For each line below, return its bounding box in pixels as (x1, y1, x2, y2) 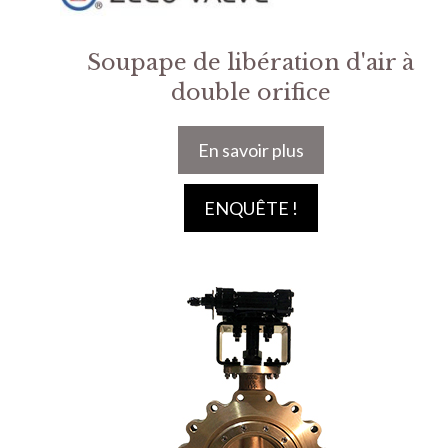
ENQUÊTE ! (203, 197, 298, 219)
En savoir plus (197, 139, 304, 161)
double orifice (170, 79, 331, 106)
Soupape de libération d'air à (87, 49, 415, 76)
